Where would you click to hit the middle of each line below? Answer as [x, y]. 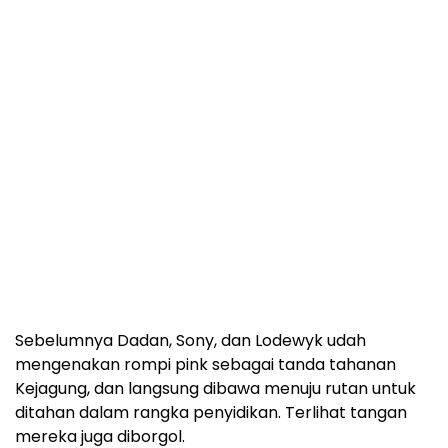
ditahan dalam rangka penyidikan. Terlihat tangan [211, 413]
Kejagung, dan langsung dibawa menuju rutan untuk [215, 389]
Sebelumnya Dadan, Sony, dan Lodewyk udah [190, 341]
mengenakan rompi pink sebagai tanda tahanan [205, 365]
